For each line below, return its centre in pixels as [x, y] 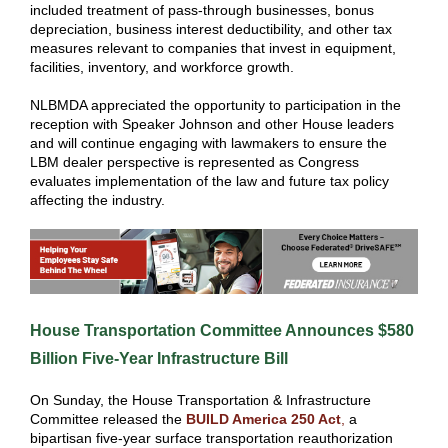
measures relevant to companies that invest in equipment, [213, 48]
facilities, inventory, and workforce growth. [166, 67]
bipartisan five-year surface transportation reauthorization [211, 438]
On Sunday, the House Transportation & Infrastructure [200, 400]
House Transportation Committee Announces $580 [222, 330]
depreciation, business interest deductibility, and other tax [211, 29]
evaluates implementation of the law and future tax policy [209, 181]
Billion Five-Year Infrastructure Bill [159, 358]
